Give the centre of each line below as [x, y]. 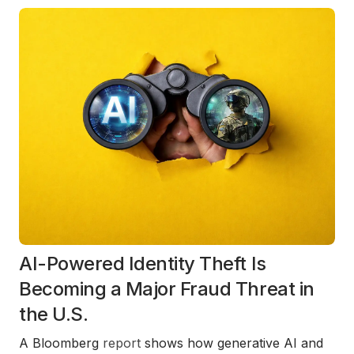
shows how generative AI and [232, 343]
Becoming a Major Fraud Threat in [167, 289]
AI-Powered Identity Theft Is [143, 264]
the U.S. [54, 314]
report [122, 343]
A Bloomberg [61, 343]
